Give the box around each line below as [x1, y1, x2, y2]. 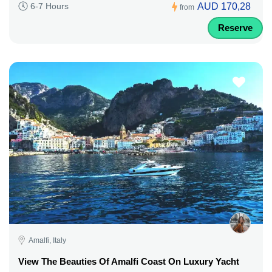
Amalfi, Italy [29, 236, 66, 245]
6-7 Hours [30, 1, 69, 12]
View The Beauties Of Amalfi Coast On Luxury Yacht [18, 256, 239, 267]
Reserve [218, 22, 253, 33]
